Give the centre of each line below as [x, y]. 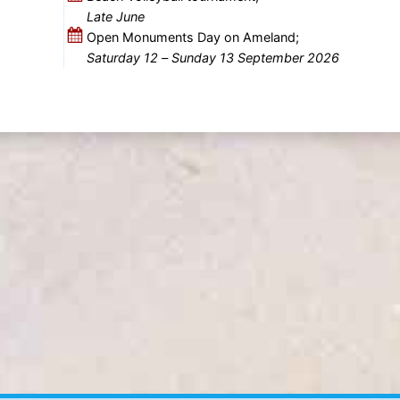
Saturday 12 [122, 57]
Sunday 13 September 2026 [255, 57]
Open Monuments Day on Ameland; [192, 37]
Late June [115, 16]
